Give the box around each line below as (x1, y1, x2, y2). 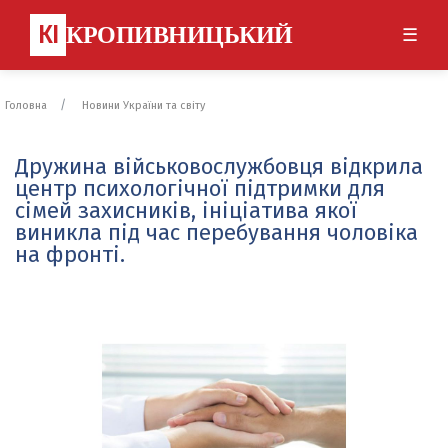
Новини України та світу (82, 99, 205, 112)
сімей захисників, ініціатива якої (15, 197, 357, 224)
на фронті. (15, 241, 125, 268)
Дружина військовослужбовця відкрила (15, 153, 423, 180)
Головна (5, 99, 47, 112)
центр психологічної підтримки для (15, 175, 385, 202)
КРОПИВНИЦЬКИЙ (66, 22, 293, 48)
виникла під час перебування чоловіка (15, 219, 418, 246)
